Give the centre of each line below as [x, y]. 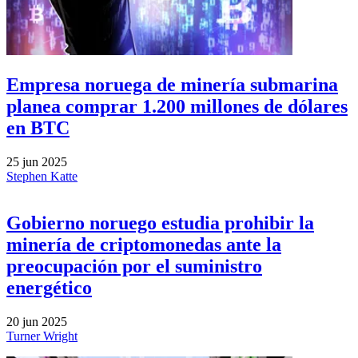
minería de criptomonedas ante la [144, 245]
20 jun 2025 [37, 321]
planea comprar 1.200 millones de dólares [177, 107]
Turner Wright [42, 336]
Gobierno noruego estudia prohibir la [160, 223]
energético [49, 288]
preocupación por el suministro [134, 267]
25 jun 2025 [37, 162]
